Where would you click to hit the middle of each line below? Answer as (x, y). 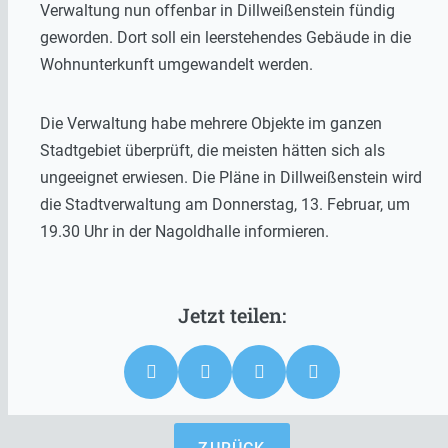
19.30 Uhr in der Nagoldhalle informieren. (184, 231)
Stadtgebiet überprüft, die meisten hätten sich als (212, 150)
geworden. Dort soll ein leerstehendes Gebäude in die (225, 37)
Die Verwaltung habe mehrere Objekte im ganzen (211, 123)
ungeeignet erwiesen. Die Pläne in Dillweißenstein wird (231, 177)
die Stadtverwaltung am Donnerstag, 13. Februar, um (225, 204)
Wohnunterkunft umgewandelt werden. (176, 64)
